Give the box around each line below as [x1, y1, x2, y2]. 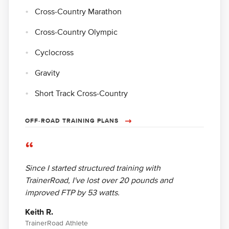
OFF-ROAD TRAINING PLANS [25, 117, 119, 125]
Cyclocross [35, 48, 74, 58]
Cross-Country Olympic [35, 27, 118, 38]
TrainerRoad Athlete [25, 219, 88, 228]
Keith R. [25, 207, 53, 218]
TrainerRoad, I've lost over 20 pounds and [25, 175, 173, 186]
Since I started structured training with [25, 163, 161, 174]
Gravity [35, 68, 60, 79]
